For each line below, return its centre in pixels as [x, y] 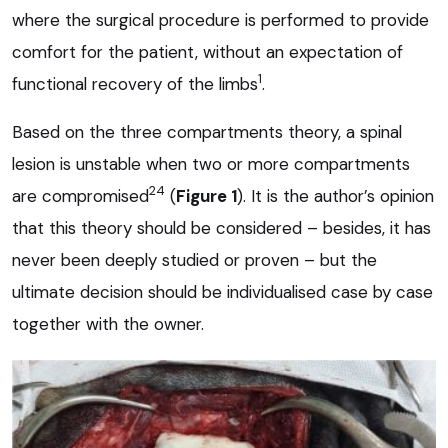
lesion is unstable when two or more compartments [211, 163]
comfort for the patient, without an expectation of [207, 51]
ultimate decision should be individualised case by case [222, 291]
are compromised [80, 195]
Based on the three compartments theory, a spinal [207, 131]
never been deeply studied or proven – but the [194, 259]
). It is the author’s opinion [335, 195]
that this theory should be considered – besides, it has [221, 227]
